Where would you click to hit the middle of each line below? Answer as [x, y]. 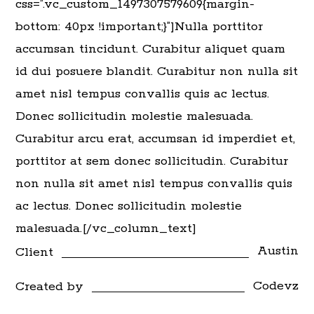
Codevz [275, 286]
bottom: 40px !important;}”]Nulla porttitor [139, 27]
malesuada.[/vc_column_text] [106, 228]
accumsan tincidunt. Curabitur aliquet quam [151, 49]
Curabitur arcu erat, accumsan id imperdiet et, [156, 139]
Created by [50, 287]
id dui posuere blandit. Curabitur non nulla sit [157, 71]
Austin [278, 251]
